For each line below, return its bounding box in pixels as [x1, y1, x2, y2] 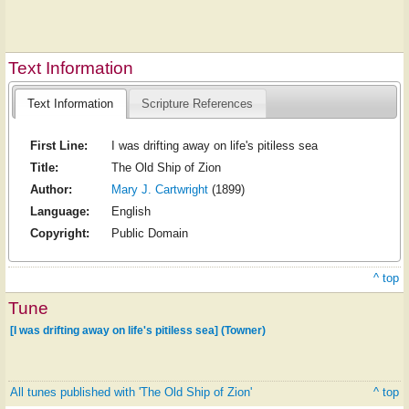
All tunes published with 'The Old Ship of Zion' [10, 385, 252, 400]
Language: [29, 204, 89, 218]
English [110, 204, 151, 218]
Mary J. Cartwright [110, 182, 208, 196]
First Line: [29, 138, 88, 152]
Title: [29, 160, 58, 174]
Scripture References [142, 96, 254, 110]
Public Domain [110, 225, 188, 240]
